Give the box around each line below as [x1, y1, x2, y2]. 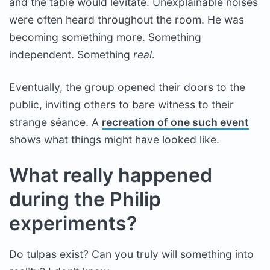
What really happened [9, 163, 212, 187]
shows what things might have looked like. [9, 133, 219, 146]
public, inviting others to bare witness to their [9, 98, 234, 111]
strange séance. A [9, 115, 102, 128]
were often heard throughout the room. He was [9, 13, 244, 26]
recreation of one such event [102, 115, 249, 128]
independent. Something [9, 48, 133, 61]
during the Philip [9, 187, 161, 211]
